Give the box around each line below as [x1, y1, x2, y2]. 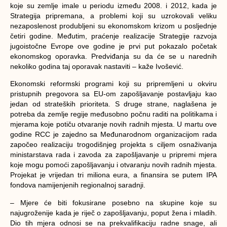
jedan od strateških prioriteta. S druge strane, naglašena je [10, 100, 217, 108]
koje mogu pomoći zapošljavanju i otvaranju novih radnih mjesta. [10, 161, 217, 169]
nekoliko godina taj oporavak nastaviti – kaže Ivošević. [10, 62, 183, 70]
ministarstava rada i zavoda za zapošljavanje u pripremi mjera [10, 150, 217, 159]
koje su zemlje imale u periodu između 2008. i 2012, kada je [10, 1, 217, 10]
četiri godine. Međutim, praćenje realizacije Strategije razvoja [10, 31, 217, 40]
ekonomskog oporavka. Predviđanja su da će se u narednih [10, 52, 217, 60]
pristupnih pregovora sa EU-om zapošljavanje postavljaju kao [10, 90, 217, 98]
